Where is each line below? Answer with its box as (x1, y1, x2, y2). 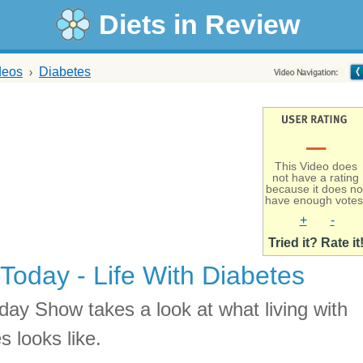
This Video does (274, 160, 357, 173)
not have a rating (272, 171, 359, 184)
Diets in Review (99, 9, 300, 40)
